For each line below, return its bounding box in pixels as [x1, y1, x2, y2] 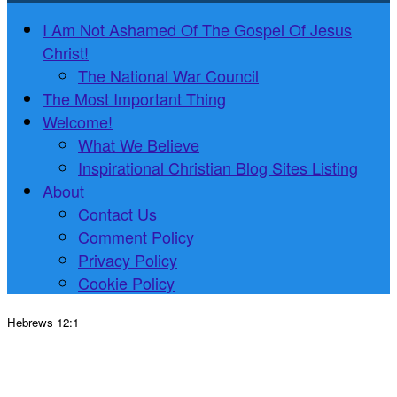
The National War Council [78, 63, 259, 87]
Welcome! [43, 109, 113, 133]
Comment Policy [78, 224, 194, 248]
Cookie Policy [78, 270, 175, 294]
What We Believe [78, 132, 199, 156]
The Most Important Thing [43, 86, 226, 110]
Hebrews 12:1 [7, 313, 79, 331]
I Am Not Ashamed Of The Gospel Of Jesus [43, 17, 352, 41]
